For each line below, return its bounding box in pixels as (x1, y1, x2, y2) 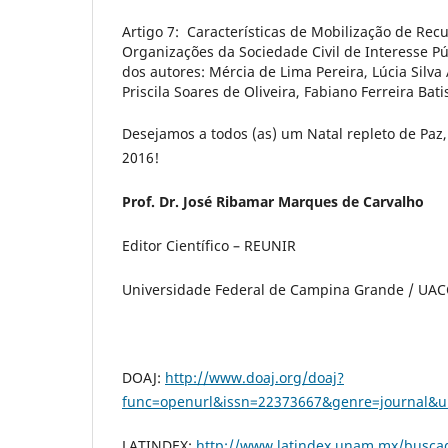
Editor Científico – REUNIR (122, 236, 296, 256)
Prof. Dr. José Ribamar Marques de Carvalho (122, 192, 424, 212)
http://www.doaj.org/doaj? (165, 368, 344, 388)
